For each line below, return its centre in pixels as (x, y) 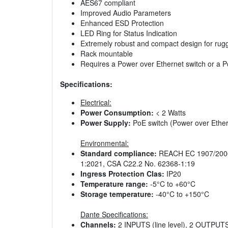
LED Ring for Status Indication (129, 33)
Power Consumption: (117, 113)
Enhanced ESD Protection (122, 23)
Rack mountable (107, 54)
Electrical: (96, 103)
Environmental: (105, 143)
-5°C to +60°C (172, 184)
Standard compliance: (119, 153)
